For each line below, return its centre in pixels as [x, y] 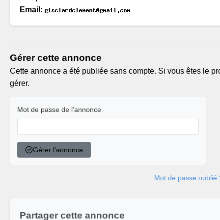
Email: [31, 10]
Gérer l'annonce [58, 150]
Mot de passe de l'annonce [59, 110]
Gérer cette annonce [56, 58]
